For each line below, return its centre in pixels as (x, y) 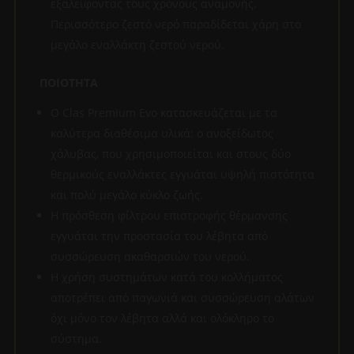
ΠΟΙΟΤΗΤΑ (68, 82)
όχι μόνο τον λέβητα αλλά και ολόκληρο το (162, 318)
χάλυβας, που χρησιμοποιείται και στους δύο (170, 153)
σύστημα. (76, 338)
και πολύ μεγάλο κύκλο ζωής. (126, 194)
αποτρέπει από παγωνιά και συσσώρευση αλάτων (182, 297)
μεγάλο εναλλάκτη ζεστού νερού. (137, 44)
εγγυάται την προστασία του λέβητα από (159, 235)
